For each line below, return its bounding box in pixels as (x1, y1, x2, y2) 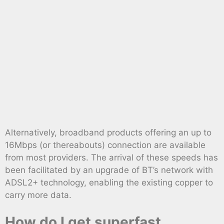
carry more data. (5, 189, 71, 200)
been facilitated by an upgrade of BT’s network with (5, 164, 213, 175)
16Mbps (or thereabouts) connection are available (5, 139, 205, 150)
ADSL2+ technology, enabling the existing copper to (5, 177, 213, 187)
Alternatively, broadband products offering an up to (5, 127, 211, 137)
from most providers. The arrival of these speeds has (5, 152, 218, 162)
